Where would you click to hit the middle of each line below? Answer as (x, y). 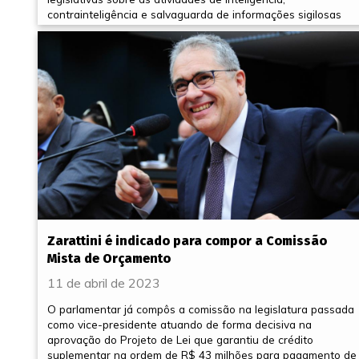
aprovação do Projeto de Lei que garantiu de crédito (180, 339)
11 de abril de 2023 (104, 282)
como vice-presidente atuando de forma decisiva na (179, 324)
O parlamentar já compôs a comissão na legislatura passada (201, 309)
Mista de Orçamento (109, 258)
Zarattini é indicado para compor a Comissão (187, 240)
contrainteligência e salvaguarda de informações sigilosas (194, 14)
